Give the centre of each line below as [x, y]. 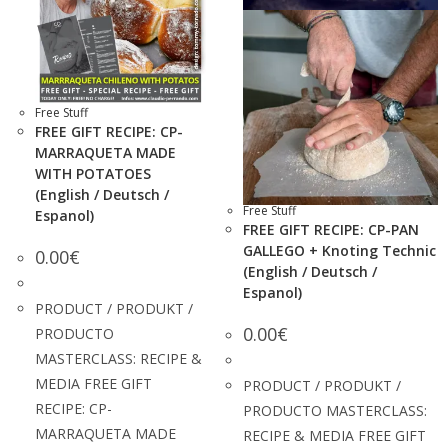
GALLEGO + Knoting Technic [339, 250]
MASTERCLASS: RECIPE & [118, 358]
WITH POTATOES [93, 173]
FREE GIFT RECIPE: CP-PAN [331, 229]
